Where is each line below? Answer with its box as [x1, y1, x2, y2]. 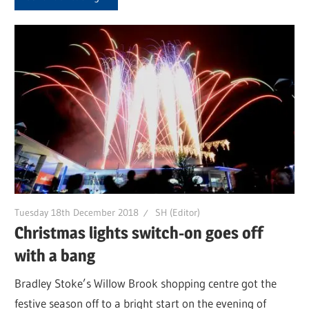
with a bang [14, 246, 96, 266]
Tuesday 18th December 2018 [14, 206, 139, 219]
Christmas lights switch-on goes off [14, 223, 264, 243]
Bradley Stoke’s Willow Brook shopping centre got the [14, 275, 277, 290]
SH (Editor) [155, 206, 201, 219]
